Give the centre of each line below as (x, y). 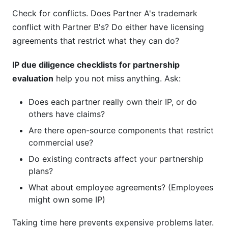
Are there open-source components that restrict (121, 130)
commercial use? (61, 142)
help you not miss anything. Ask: (117, 78)
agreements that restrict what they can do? (96, 41)
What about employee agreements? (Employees (121, 187)
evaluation (33, 78)
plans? (41, 171)
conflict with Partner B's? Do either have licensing (108, 27)
